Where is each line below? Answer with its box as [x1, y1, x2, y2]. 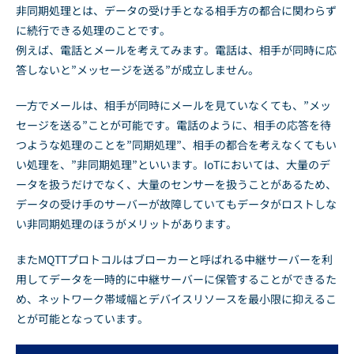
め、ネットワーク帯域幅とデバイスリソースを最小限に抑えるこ [16, 290, 337, 307]
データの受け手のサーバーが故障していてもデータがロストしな [16, 195, 337, 212]
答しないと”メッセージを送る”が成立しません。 [16, 61, 259, 77]
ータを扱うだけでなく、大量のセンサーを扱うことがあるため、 [16, 175, 337, 192]
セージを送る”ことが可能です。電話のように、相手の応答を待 [16, 116, 331, 133]
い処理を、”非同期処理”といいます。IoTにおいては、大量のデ [16, 156, 330, 172]
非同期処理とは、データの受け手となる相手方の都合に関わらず [16, 2, 337, 18]
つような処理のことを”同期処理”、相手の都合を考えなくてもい [16, 136, 337, 153]
